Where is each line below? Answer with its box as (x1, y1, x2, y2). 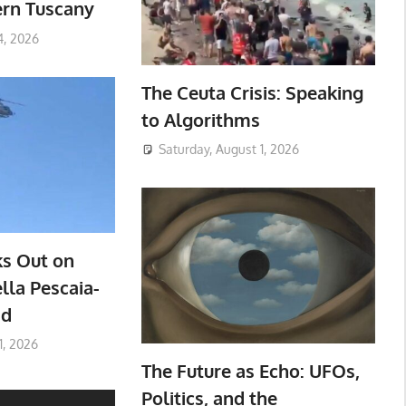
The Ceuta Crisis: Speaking (140, 80, 363, 104)
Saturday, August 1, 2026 (158, 141, 299, 158)
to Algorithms (140, 107, 260, 131)
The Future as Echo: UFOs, (140, 358, 360, 382)
